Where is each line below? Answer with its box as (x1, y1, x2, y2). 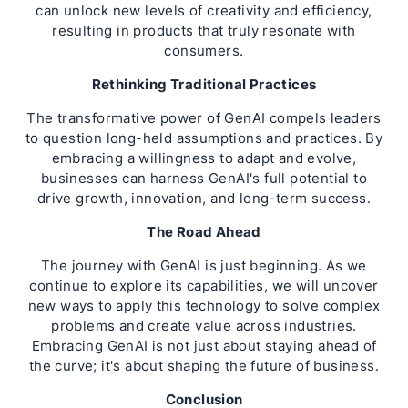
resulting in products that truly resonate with (52, 22, 356, 39)
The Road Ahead (147, 223, 261, 240)
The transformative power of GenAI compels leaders (26, 109, 382, 127)
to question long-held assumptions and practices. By (25, 129, 383, 147)
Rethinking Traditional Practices (91, 76, 317, 93)
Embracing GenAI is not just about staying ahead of (31, 337, 377, 354)
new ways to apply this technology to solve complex (27, 297, 381, 314)
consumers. (164, 42, 244, 59)
